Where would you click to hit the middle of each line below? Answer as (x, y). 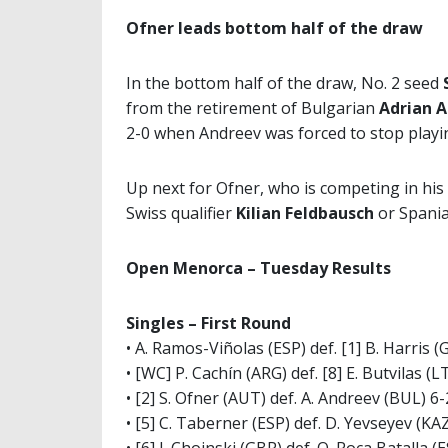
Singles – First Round (208, 323)
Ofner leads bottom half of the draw (274, 28)
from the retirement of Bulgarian (252, 108)
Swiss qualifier (181, 213)
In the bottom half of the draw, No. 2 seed (282, 83)
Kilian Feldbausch (305, 213)
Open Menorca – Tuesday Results (258, 268)
